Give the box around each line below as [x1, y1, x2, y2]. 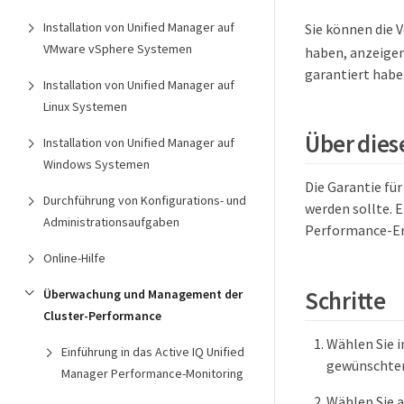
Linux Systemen [43, 98, 127, 115]
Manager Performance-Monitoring [61, 365, 243, 381]
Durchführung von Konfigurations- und [43, 192, 246, 208]
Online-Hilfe [43, 250, 106, 266]
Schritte [305, 284, 386, 316]
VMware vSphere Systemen [43, 41, 192, 57]
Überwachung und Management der [43, 286, 243, 302]
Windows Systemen [43, 156, 150, 172]
